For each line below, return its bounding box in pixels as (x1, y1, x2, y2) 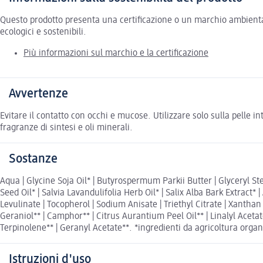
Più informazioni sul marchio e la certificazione (23, 48, 208, 58)
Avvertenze (9, 87, 68, 100)
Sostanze (9, 152, 58, 166)
